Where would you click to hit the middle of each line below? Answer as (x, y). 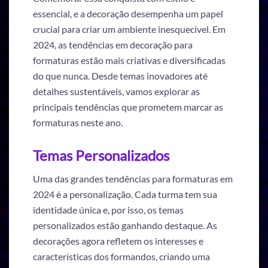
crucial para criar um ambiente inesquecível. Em (129, 29)
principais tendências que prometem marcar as (128, 106)
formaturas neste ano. (78, 122)
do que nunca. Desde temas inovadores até (120, 75)
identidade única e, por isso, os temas (108, 210)
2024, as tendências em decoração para (113, 44)
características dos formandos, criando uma (121, 257)
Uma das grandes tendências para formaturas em (133, 179)
